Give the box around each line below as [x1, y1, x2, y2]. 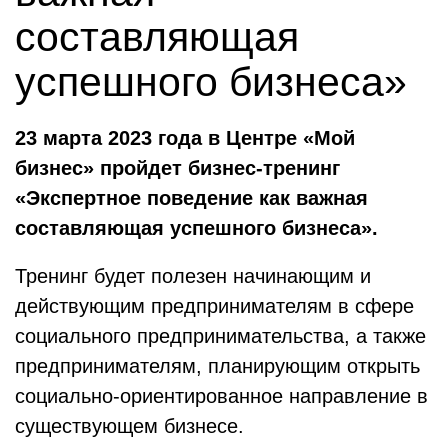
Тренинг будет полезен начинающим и [15, 265, 371, 287]
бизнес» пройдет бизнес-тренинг [15, 157, 340, 179]
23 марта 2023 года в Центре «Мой [15, 127, 355, 149]
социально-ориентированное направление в [15, 385, 428, 407]
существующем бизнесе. [15, 415, 244, 437]
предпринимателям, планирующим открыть [15, 355, 420, 377]
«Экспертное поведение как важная [15, 187, 368, 209]
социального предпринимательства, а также [15, 325, 426, 347]
